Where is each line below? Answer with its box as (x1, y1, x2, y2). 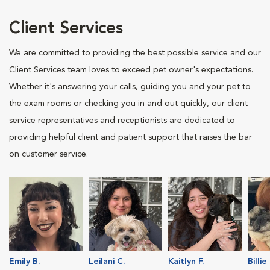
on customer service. (9, 149, 88, 159)
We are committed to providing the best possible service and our (9, 48, 261, 57)
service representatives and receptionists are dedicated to (9, 116, 235, 125)
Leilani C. (89, 257, 125, 266)
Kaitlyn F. (168, 257, 204, 266)
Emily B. (9, 257, 40, 266)
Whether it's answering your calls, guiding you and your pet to (9, 82, 251, 91)
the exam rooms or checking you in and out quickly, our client (9, 99, 248, 108)
